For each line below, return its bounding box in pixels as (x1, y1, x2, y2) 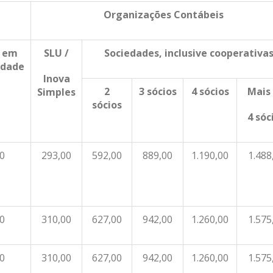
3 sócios (138, 85, 177, 98)
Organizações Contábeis (103, 8, 224, 21)
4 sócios (191, 85, 229, 98)
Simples (37, 85, 76, 99)
